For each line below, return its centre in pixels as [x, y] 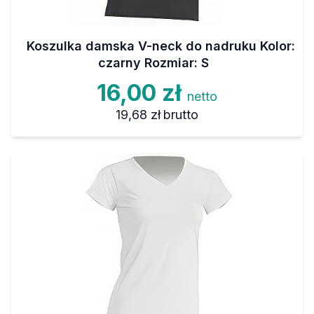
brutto [181, 115]
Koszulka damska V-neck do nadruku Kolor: [161, 46]
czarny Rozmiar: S [153, 63]
